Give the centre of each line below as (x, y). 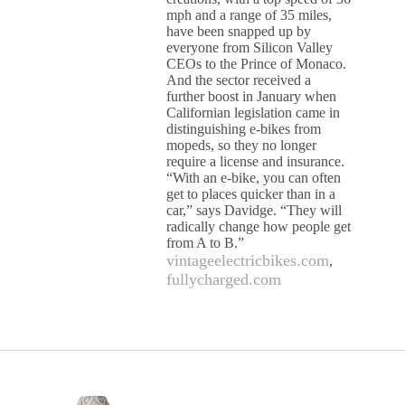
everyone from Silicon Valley (250, 47)
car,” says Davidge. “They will (254, 210)
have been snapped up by (239, 31)
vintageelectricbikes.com (248, 260)
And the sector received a (239, 80)
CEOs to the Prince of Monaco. (257, 64)
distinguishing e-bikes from (244, 129)
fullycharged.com (224, 279)
